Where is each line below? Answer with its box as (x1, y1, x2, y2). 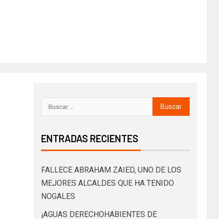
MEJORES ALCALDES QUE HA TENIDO (41, 178, 174, 188)
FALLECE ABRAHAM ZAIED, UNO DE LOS (41, 165, 181, 175)
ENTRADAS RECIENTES (41, 132, 138, 145)
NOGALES (41, 192, 75, 201)
